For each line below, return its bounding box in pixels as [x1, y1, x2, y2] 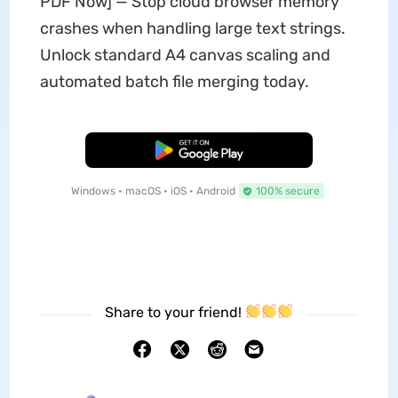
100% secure [255, 184, 320, 197]
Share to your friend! [104, 303, 245, 321]
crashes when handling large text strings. [39, 18, 346, 38]
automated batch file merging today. [39, 71, 309, 92]
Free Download [161, 143, 237, 156]
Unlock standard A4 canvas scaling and [39, 44, 330, 65]
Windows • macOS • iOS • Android [70, 184, 235, 197]
